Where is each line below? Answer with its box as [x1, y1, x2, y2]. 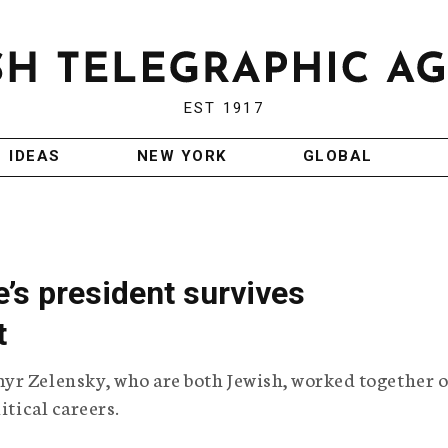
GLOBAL [302, 147, 373, 166]
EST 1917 [183, 99, 264, 118]
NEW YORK [136, 147, 227, 166]
